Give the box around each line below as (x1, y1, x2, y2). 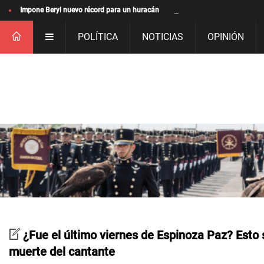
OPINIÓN (207, 31, 244, 42)
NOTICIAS (142, 31, 183, 42)
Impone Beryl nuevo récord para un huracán (20, 6, 159, 14)
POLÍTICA (78, 31, 118, 42)
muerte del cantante (9, 244, 115, 259)
